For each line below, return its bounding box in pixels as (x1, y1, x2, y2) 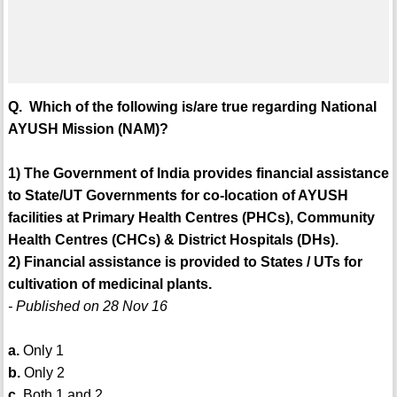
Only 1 (19, 343, 64, 359)
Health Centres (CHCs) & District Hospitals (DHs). (7, 232, 339, 248)
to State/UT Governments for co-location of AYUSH (7, 188, 348, 204)
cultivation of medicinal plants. (7, 276, 212, 292)
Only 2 (19, 365, 65, 381)
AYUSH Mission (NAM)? (7, 121, 168, 137)
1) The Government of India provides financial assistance (7, 166, 389, 182)
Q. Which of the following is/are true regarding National (7, 99, 377, 115)
